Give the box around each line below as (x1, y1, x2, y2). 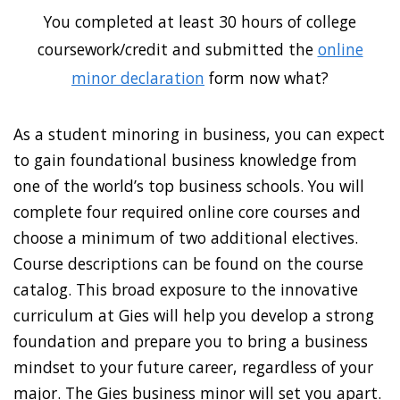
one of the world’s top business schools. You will (13, 174, 364, 196)
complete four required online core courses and (13, 200, 361, 222)
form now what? (204, 67, 329, 89)
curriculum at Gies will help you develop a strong (13, 304, 374, 326)
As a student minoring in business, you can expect (13, 122, 385, 145)
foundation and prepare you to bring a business (13, 329, 368, 352)
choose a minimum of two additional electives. (13, 226, 358, 248)
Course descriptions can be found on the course (13, 252, 363, 274)
